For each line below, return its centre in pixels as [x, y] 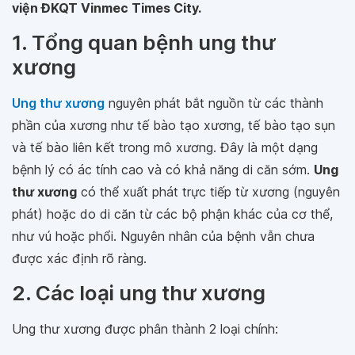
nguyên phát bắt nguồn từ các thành [214, 103]
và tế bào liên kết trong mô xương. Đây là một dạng [165, 147]
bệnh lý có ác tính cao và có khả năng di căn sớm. [163, 170]
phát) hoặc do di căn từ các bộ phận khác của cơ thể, [172, 214]
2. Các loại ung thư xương [139, 293]
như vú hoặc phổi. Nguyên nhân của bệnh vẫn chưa [163, 236]
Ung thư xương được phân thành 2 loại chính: [145, 329]
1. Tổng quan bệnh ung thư [144, 42]
